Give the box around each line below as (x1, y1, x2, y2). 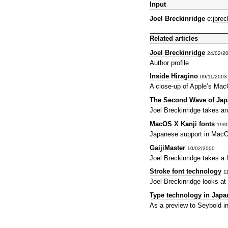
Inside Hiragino (150, 72, 198, 80)
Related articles (150, 35, 198, 43)
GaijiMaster (150, 144, 185, 152)
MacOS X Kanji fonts (150, 120, 215, 128)
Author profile (150, 59, 189, 67)
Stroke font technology (150, 167, 221, 176)
